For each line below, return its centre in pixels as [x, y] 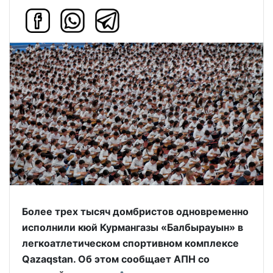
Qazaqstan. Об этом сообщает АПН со [116, 259]
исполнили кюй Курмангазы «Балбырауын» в [133, 228]
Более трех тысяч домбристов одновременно [135, 212]
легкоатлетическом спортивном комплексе [130, 243]
